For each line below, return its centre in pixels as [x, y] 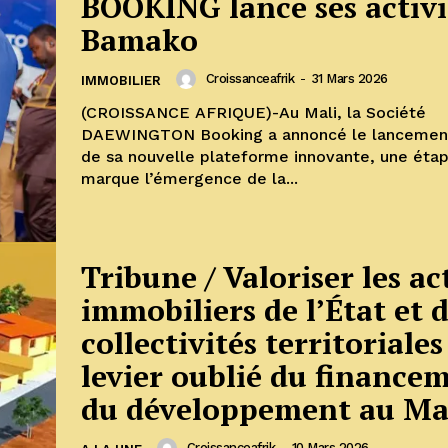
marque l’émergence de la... [189, 178]
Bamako [139, 39]
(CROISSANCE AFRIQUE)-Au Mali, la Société [253, 112]
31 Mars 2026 [349, 79]
